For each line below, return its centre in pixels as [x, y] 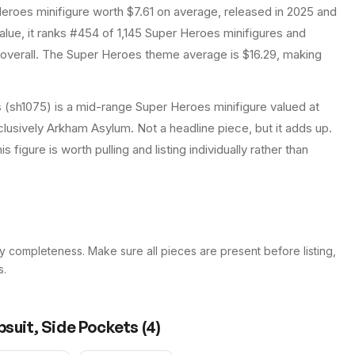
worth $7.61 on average [154, 12]
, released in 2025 [266, 12]
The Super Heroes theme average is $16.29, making [180, 55]
